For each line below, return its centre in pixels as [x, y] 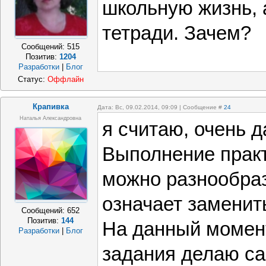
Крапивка [51, 107]
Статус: [33, 79]
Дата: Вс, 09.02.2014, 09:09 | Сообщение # [161, 107]
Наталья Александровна [51, 118]
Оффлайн [66, 79]
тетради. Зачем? [177, 33]
